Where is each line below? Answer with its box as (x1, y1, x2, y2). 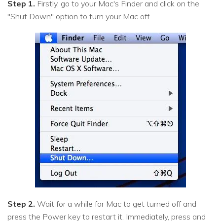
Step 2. (7, 199, 35, 209)
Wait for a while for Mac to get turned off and (35, 199, 196, 209)
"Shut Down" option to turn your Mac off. (7, 11, 151, 22)
